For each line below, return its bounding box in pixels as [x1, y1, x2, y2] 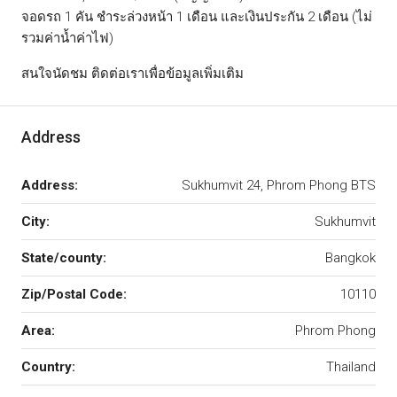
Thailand [326, 358, 376, 375]
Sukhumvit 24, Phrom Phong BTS [182, 176, 376, 193]
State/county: [21, 249, 106, 266]
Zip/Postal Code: [21, 285, 127, 302]
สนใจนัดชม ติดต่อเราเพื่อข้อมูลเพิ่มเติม [21, 65, 244, 82]
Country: [21, 358, 75, 375]
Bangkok [325, 249, 376, 266]
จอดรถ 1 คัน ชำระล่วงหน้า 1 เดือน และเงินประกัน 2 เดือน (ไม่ [21, 8, 372, 25]
